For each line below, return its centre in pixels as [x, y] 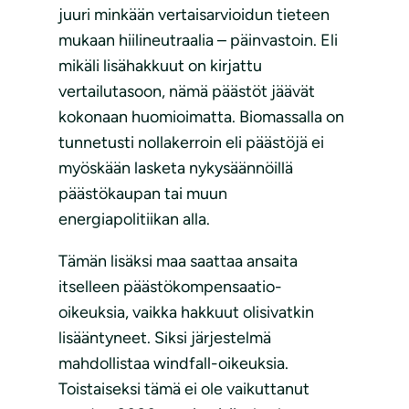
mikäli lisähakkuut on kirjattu [160, 66]
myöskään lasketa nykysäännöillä [176, 168]
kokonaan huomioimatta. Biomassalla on [201, 117]
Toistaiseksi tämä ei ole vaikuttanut [184, 389]
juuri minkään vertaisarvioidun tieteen [194, 15]
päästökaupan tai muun [143, 194]
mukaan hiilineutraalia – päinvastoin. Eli [198, 41]
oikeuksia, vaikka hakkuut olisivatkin [186, 313]
